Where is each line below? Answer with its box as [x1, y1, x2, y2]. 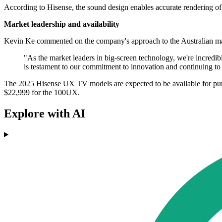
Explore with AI [4, 107, 85, 120]
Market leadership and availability [4, 20, 119, 29]
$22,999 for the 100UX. [4, 88, 80, 97]
